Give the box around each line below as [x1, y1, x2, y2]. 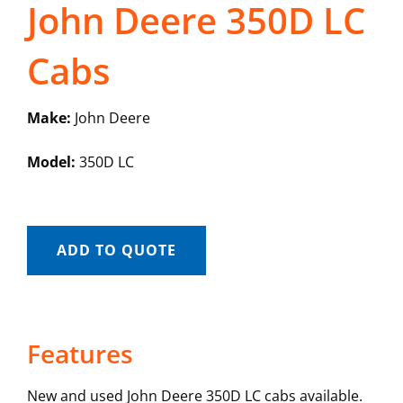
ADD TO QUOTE [56, 240, 176, 261]
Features [26, 336, 133, 372]
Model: [26, 152, 76, 173]
